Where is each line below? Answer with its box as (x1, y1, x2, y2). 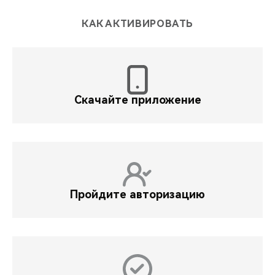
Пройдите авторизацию (70, 187, 205, 201)
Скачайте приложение (74, 93, 201, 106)
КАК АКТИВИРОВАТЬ (81, 17, 194, 29)
